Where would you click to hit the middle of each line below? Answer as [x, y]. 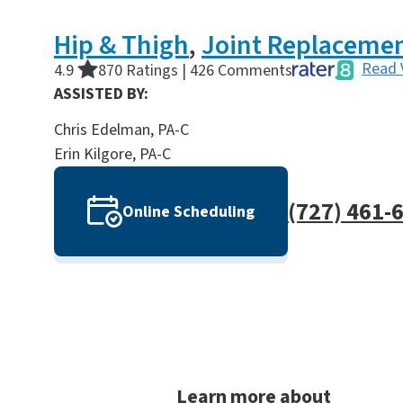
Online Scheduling [189, 211]
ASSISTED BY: [101, 94]
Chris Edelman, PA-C [121, 130]
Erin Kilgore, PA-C [112, 155]
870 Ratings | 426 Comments [195, 71]
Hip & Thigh [121, 46]
